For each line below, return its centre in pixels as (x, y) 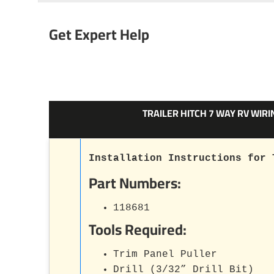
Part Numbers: (135, 183)
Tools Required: (137, 229)
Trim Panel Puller (165, 254)
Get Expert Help (99, 34)
